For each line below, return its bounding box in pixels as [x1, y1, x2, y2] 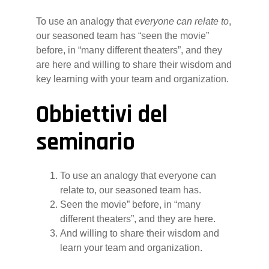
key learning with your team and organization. [36, 74, 229, 84]
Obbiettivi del [36, 100, 168, 130]
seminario [36, 127, 135, 158]
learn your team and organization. [60, 243, 202, 253]
